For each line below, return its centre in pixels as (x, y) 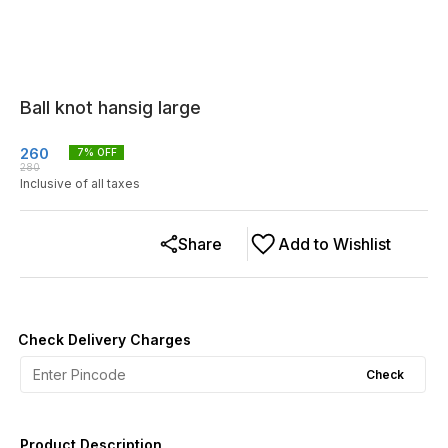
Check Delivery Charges (104, 339)
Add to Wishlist (334, 244)
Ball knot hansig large (110, 107)
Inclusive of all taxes (80, 183)
